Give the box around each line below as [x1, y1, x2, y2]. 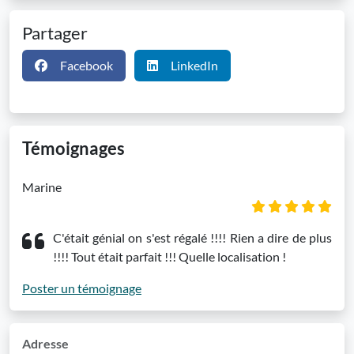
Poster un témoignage [22, 281, 141, 296]
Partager [22, 23, 88, 43]
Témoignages [22, 138, 125, 159]
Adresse [22, 336, 69, 351]
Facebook [60, 58, 113, 73]
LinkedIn [171, 58, 218, 73]
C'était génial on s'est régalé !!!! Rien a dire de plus [52, 230, 332, 245]
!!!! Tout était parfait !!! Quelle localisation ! [52, 249, 286, 264]
